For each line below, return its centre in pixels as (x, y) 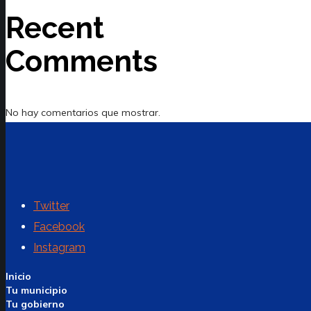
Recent (55, 28)
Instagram (59, 248)
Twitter (51, 206)
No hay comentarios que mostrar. (83, 113)
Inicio (18, 277)
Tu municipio (36, 291)
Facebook (59, 227)
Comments (82, 62)
